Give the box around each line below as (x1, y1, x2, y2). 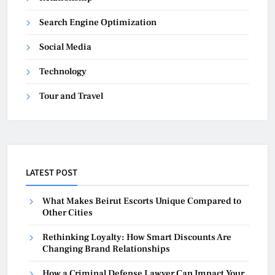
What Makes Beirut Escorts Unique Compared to (42, 195, 241, 207)
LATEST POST (26, 166, 77, 179)
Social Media (39, 41, 91, 53)
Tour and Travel (39, 90, 103, 103)
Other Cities (42, 207, 93, 219)
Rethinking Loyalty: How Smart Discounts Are (42, 231, 231, 244)
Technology (39, 66, 87, 78)
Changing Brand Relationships (42, 243, 170, 255)
